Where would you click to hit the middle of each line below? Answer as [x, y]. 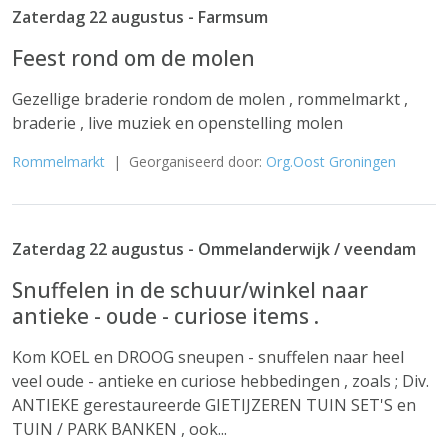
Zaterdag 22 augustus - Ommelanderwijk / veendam [214, 249]
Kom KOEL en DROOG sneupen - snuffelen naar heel [208, 357]
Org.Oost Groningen [331, 161]
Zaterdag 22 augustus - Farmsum [140, 17]
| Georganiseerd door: [185, 161]
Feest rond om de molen [133, 58]
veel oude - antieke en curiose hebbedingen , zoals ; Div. [220, 381]
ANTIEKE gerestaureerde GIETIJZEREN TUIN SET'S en [214, 405]
